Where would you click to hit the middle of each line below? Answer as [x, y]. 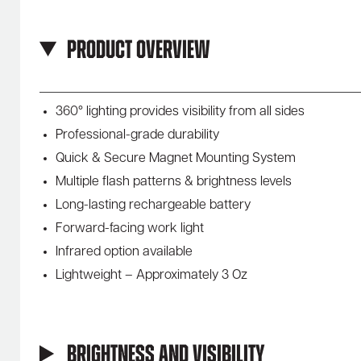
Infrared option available [124, 252]
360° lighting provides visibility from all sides [180, 112]
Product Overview [138, 51]
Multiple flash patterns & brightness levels [174, 182]
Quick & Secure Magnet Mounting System [176, 158]
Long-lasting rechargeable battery [153, 205]
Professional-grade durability [137, 135]
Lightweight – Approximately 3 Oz [151, 275]
